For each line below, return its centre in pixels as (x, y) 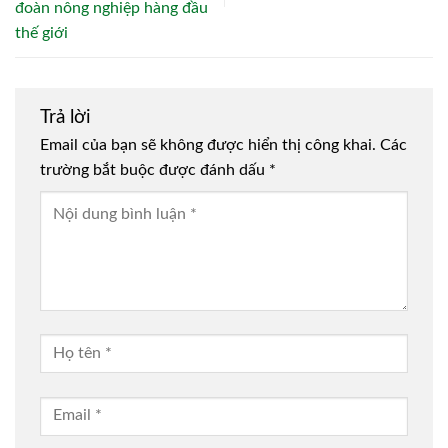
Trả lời (68, 117)
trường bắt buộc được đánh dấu (154, 169)
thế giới (41, 32)
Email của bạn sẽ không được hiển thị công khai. (208, 144)
